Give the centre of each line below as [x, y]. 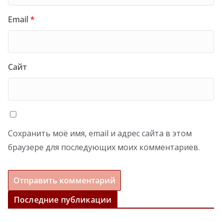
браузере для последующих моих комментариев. [104, 147]
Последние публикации [63, 199]
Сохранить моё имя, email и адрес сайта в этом [100, 133]
